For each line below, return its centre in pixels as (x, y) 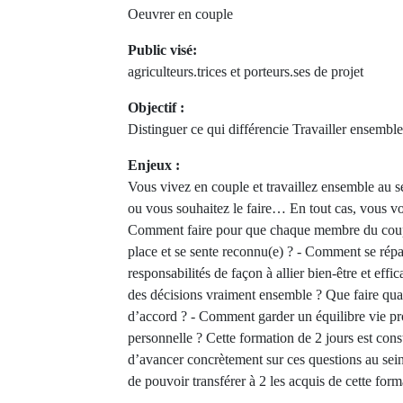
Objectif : (156, 107)
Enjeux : (154, 165)
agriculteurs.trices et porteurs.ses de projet (246, 72)
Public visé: (162, 50)
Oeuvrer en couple (180, 14)
